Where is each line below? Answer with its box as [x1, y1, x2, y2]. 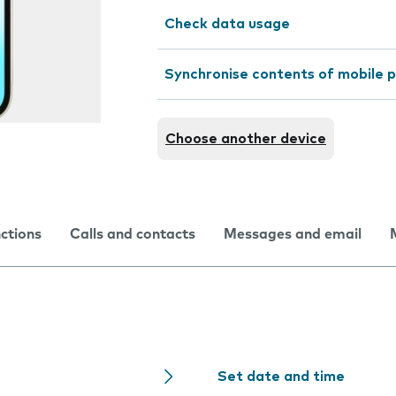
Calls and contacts [70, 227, 195, 241]
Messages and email [224, 227, 362, 241]
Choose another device [165, 132, 326, 146]
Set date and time [217, 369, 345, 384]
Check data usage [164, 17, 290, 31]
